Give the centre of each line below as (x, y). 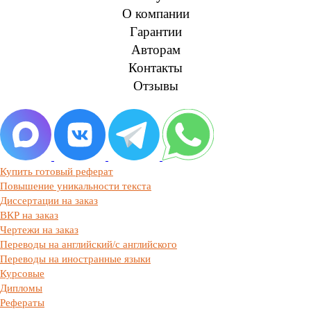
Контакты (155, 67)
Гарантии (155, 31)
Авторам (155, 49)
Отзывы (155, 85)
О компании (155, 13)
